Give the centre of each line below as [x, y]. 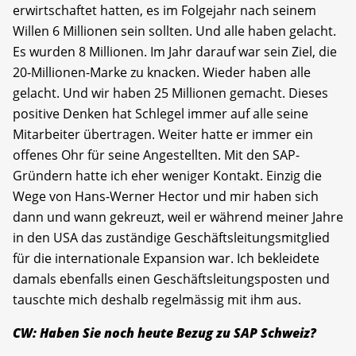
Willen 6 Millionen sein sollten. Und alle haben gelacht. [174, 31]
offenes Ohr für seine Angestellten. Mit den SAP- [156, 155]
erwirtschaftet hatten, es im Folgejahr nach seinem [164, 11]
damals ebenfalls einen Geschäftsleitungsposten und [171, 279]
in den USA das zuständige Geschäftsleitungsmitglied [171, 238]
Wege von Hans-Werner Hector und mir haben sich [166, 197]
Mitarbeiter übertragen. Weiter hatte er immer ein [163, 135]
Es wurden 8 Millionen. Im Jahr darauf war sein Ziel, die [175, 52]
